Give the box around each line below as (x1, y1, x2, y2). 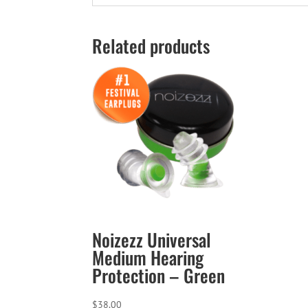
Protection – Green (92, 262, 225, 289)
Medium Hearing (92, 244, 204, 272)
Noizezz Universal (92, 226, 212, 254)
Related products (92, 32, 210, 59)
